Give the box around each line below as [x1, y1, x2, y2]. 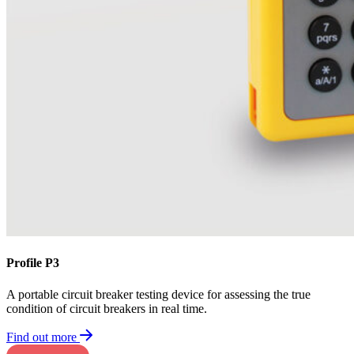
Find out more [6, 330, 77, 344]
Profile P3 [6, 256, 59, 270]
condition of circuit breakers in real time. [6, 301, 207, 315]
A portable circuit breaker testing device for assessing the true [6, 287, 311, 301]
